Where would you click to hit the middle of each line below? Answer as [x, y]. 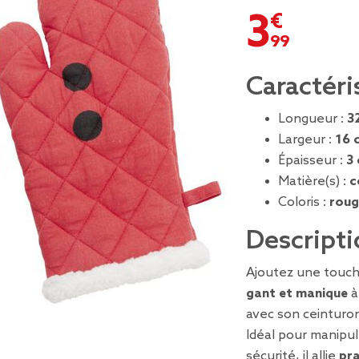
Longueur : [313, 119]
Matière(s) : [314, 182]
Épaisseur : [312, 161]
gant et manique [297, 294]
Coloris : [304, 202]
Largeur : [307, 140]
